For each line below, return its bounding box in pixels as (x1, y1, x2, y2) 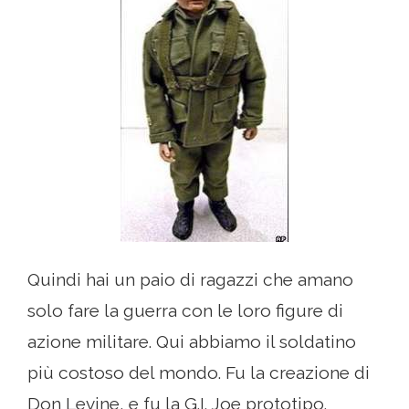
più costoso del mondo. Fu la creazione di (27, 362, 370, 383)
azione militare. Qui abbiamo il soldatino (27, 331, 356, 352)
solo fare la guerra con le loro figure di (27, 300, 343, 321)
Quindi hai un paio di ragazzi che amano (27, 269, 353, 290)
